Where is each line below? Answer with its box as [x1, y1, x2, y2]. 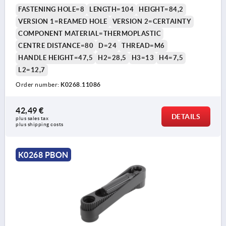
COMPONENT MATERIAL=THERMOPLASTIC [18, 30, 161, 38]
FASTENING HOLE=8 [18, 6, 84, 14]
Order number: [16, 81, 61, 88]
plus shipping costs [16, 122, 64, 128]
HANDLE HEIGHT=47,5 [18, 54, 93, 62]
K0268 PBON [18, 150, 69, 160]
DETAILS [171, 112, 200, 121]
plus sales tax [16, 116, 50, 122]
